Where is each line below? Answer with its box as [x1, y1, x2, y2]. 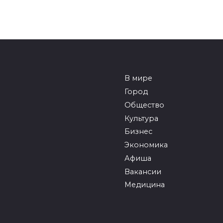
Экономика [124, 140, 168, 150]
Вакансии [124, 167, 161, 176]
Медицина [124, 180, 165, 190]
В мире [124, 74, 152, 83]
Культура [124, 113, 158, 123]
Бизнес [124, 127, 152, 136]
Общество [124, 100, 164, 110]
